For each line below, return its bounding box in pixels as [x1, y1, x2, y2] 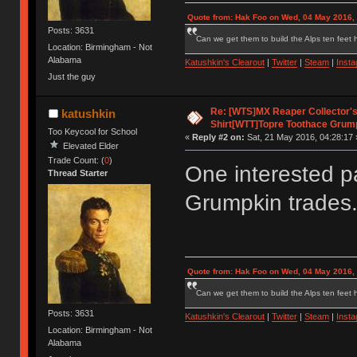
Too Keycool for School [48, 127, 138, 137]
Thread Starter [48, 168, 108, 178]
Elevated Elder [63, 140, 120, 151]
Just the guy [48, 72, 96, 82]
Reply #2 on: [191, 132, 245, 143]
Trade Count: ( [48, 155, 105, 166]
